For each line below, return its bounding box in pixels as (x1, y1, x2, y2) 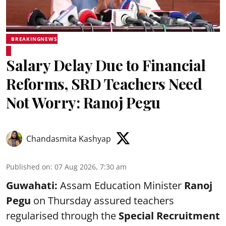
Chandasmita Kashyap (26, 133, 111, 144)
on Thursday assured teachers (31, 193, 174, 207)
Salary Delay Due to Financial (6, 54, 206, 75)
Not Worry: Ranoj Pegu (6, 92, 160, 112)
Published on (6, 161, 50, 172)
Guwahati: (6, 178, 58, 192)
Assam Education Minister (58, 178, 184, 192)
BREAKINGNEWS (11, 35, 58, 42)
